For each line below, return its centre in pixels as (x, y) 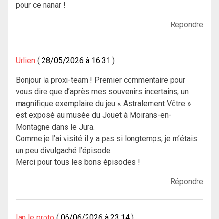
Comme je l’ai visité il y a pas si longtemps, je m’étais (106, 139)
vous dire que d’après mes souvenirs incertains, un (102, 92)
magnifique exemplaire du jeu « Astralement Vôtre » (103, 104)
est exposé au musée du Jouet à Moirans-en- (94, 115)
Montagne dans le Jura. (55, 127)
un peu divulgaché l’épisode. (64, 151)
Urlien (25, 61)
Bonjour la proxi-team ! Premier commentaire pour (100, 80)
